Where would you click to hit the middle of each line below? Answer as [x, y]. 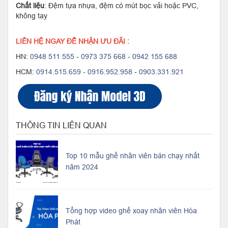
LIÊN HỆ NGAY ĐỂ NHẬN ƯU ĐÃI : [73, 41]
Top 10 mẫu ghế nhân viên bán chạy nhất [133, 156]
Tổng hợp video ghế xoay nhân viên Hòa [131, 211]
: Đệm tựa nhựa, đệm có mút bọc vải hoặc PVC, [121, 5]
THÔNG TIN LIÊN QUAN [61, 125]
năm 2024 [82, 167]
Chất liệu [30, 5]
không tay [32, 16]
